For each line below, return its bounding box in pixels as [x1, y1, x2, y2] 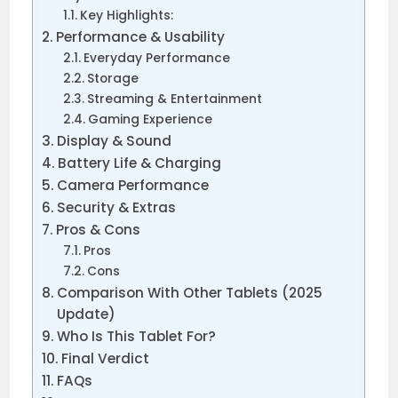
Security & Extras [57, 198, 177, 217]
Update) [57, 305, 116, 323]
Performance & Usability [56, 28, 226, 46]
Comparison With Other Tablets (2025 [57, 283, 323, 302]
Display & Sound [57, 131, 172, 150]
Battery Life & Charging [58, 154, 222, 172]
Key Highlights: [80, 7, 174, 24]
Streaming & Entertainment [87, 91, 263, 107]
